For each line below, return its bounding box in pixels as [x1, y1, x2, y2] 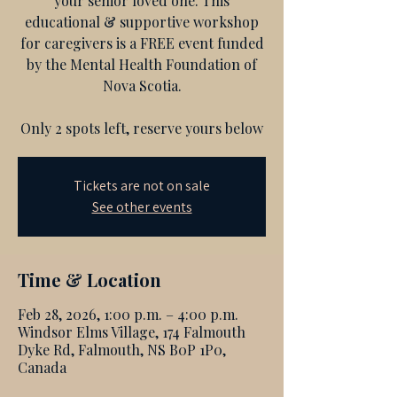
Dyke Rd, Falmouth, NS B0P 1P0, [18, 340, 226, 359]
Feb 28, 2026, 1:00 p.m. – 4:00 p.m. [18, 305, 238, 323]
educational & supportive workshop [25, 12, 259, 31]
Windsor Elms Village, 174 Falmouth [18, 323, 245, 341]
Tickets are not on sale [74, 176, 210, 195]
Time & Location [18, 268, 161, 292]
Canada [18, 358, 66, 377]
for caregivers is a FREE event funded [19, 34, 264, 52]
